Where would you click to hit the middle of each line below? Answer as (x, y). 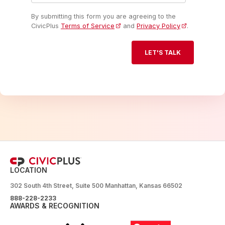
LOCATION (29, 170)
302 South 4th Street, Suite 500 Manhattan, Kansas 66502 (96, 185)
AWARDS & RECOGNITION (55, 205)
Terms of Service (88, 26)
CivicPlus (46, 26)
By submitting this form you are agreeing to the (103, 16)
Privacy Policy (159, 26)
